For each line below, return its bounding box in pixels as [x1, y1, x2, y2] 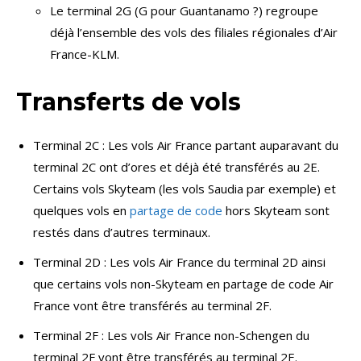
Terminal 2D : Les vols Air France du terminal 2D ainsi [33, 254, 326, 271]
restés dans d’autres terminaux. [33, 224, 210, 241]
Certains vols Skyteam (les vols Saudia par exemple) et [33, 180, 336, 197]
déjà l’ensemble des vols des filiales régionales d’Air [50, 24, 338, 41]
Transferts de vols [16, 87, 241, 118]
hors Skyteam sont [222, 202, 330, 219]
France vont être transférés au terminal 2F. [33, 297, 272, 314]
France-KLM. [50, 46, 119, 63]
